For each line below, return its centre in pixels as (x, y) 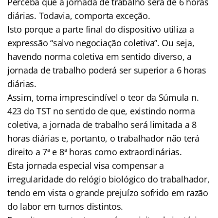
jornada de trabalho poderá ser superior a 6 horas (107, 70)
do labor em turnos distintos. (65, 206)
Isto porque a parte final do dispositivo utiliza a (101, 29)
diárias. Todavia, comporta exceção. (79, 15)
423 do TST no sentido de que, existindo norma (101, 111)
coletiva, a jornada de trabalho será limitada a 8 (102, 124)
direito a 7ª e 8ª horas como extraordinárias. (95, 152)
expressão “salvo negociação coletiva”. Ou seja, (101, 43)
